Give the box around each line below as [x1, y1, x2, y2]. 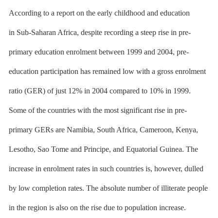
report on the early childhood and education [56, 9, 190, 17]
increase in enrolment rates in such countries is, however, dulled [8, 164, 203, 173]
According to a [8, 9, 56, 17]
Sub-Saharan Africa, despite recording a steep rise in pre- [14, 28, 191, 36]
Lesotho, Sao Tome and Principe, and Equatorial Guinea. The [8, 145, 198, 153]
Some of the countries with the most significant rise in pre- [8, 106, 187, 114]
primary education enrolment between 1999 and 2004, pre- [8, 48, 189, 56]
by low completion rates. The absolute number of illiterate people [8, 184, 208, 192]
